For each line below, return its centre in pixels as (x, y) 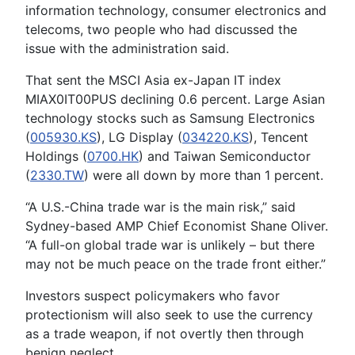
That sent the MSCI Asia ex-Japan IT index (153, 80)
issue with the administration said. (127, 48)
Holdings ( (56, 156)
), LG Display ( (139, 137)
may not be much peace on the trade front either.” (176, 263)
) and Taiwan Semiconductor (225, 156)
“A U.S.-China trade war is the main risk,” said (160, 206)
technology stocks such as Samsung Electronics (170, 118)
